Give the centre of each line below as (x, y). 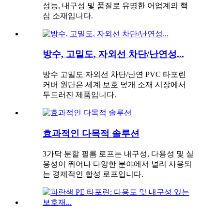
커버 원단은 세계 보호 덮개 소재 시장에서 (114, 85)
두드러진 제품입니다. (79, 95)
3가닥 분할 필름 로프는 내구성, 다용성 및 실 (118, 154)
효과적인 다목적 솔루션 (91, 133)
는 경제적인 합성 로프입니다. (93, 174)
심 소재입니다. (68, 15)
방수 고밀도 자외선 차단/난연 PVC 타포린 (114, 75)
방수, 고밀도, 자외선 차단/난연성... (113, 54)
